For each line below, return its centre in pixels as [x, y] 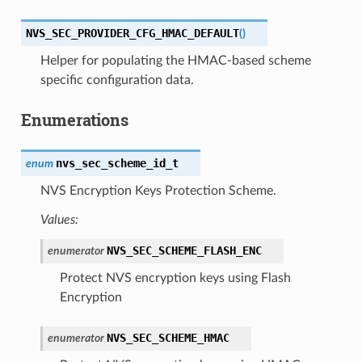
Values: [59, 219]
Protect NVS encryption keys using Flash [175, 278]
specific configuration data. [117, 80]
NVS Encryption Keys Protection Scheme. [158, 190]
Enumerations [74, 119]
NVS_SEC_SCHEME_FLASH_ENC [184, 250]
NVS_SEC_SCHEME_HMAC [168, 337]
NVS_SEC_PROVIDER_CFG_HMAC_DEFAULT [132, 33]
